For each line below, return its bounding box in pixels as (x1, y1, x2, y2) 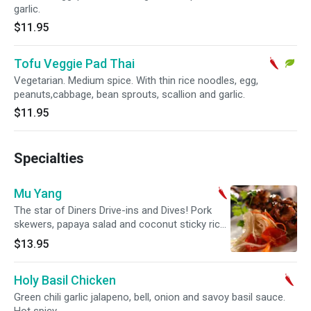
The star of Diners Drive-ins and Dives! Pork (14, 204, 212, 217)
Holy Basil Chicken (14, 273, 116, 287)
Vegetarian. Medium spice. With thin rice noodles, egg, (14, 74, 258, 87)
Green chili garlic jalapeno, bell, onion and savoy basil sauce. (14, 291, 285, 303)
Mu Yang (14, 186, 62, 201)
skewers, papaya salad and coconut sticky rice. (14, 218, 228, 230)
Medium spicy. (14, 232, 78, 244)
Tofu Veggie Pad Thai (14, 56, 135, 71)
